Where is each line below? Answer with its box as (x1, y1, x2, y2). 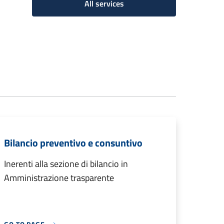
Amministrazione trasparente (4, 171, 114, 184)
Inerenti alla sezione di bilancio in (4, 157, 128, 170)
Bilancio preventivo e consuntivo (4, 135, 142, 150)
